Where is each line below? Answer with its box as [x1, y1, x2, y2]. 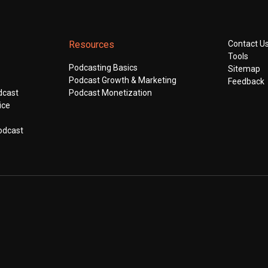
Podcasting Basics [68, 63, 138, 73]
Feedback [228, 77, 265, 87]
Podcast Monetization [68, 88, 152, 98]
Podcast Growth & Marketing [68, 75, 176, 86]
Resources [68, 39, 114, 51]
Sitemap [228, 64, 261, 74]
